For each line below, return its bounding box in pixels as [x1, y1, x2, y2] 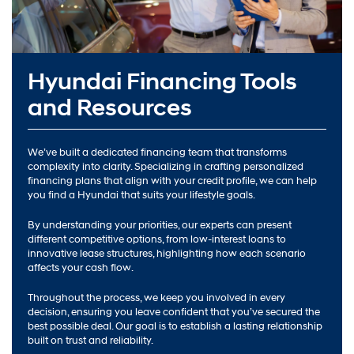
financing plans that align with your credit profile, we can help [28, 174, 317, 187]
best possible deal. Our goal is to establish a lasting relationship [28, 319, 322, 333]
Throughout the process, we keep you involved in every [28, 291, 285, 304]
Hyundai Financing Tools [28, 66, 297, 96]
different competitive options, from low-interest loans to [28, 232, 286, 246]
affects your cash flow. [28, 261, 134, 274]
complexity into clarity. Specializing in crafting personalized [28, 160, 303, 173]
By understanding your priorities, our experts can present [28, 218, 292, 232]
